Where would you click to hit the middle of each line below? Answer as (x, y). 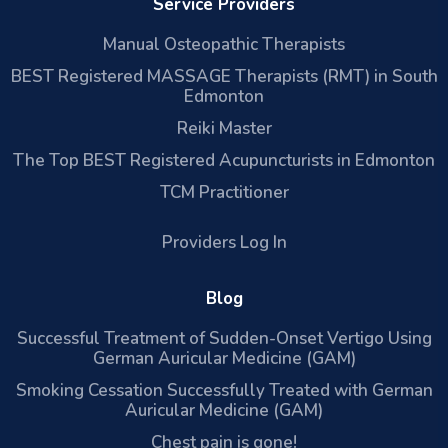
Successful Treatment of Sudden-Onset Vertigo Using (224, 338)
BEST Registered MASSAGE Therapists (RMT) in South (224, 76)
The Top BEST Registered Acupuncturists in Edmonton (224, 160)
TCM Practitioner (224, 192)
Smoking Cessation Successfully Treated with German (224, 390)
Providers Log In (224, 242)
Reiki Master (224, 128)
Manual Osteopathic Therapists (224, 44)
